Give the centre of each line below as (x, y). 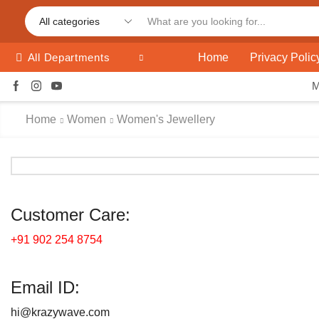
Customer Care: (70, 215)
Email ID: (45, 287)
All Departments (69, 57)
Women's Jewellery (166, 119)
